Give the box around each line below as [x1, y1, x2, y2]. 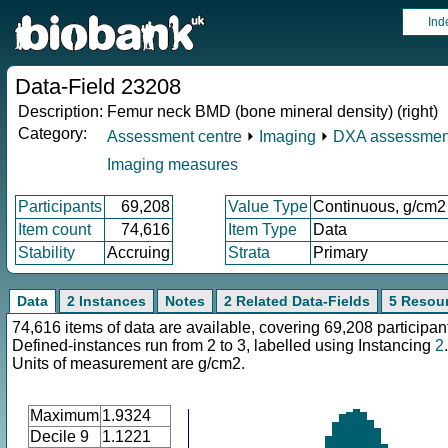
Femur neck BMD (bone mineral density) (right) [107, 103, 438, 120]
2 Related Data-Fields [224, 293, 370, 309]
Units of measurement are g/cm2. [12, 355, 245, 372]
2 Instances [67, 293, 146, 309]
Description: [18, 103, 103, 120]
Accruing [107, 244, 170, 261]
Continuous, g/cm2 [313, 198, 446, 215]
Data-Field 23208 [15, 74, 181, 99]
